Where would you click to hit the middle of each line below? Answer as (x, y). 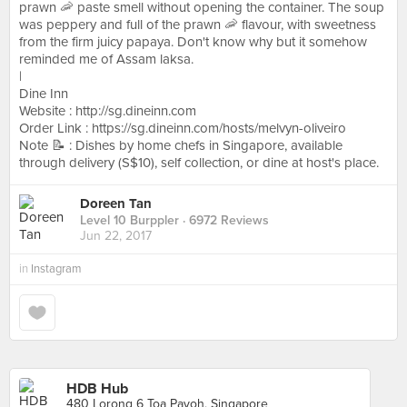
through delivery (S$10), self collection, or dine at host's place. (199, 163)
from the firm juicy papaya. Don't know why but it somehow (193, 42)
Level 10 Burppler (129, 221)
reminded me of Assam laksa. (106, 59)
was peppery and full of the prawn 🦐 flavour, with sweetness (198, 25)
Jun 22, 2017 (116, 236)
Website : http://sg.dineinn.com (108, 111)
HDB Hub (97, 389)
